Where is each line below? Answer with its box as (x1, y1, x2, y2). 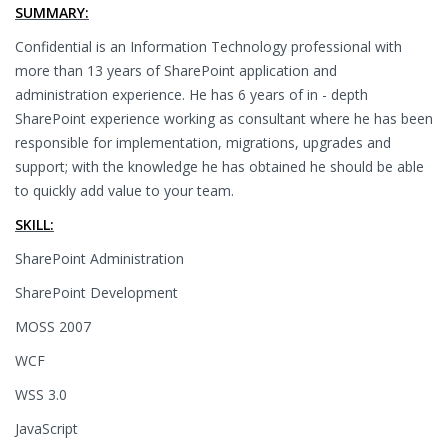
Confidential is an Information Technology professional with (15, 37, 402, 56)
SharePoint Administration (15, 249, 184, 268)
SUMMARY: (15, 3, 89, 22)
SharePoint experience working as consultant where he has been (15, 109, 433, 128)
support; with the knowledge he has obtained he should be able (15, 157, 424, 176)
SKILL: (15, 215, 54, 234)
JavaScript (15, 419, 78, 438)
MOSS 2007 (15, 317, 91, 336)
